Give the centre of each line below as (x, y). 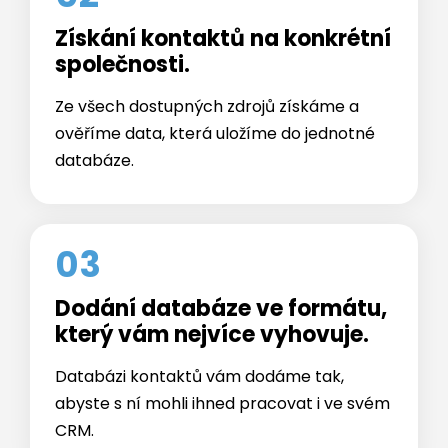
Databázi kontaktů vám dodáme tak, (199, 327)
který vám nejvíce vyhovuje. (212, 285)
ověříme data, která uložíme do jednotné (215, 84)
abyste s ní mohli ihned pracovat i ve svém (222, 354)
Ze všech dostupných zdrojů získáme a (207, 57)
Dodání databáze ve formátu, (221, 259)
